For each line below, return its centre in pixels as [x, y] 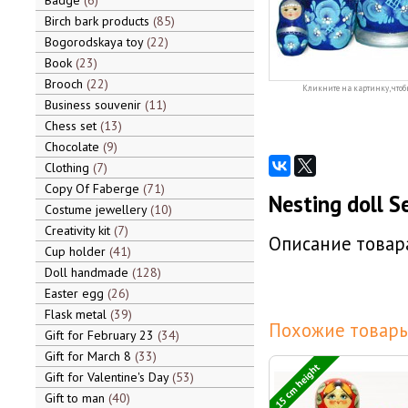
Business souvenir [94, 105]
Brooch [65, 84]
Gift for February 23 [101, 335]
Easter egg [76, 293]
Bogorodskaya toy [95, 42]
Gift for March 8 [89, 356]
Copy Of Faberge [93, 189]
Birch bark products [98, 21]
